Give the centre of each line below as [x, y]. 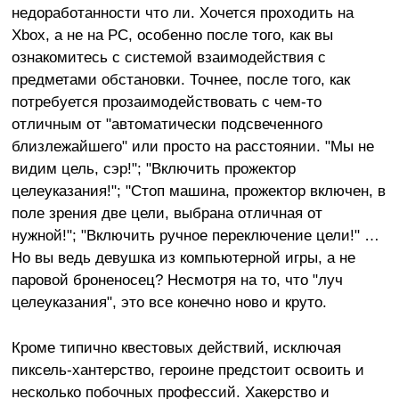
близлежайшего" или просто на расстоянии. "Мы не [192, 146]
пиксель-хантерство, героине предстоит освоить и [187, 369]
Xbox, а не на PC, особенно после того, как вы [172, 34]
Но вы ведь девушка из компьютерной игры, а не [183, 257]
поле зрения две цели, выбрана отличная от [167, 212]
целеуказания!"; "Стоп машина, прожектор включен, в [198, 190]
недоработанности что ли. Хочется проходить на [182, 12]
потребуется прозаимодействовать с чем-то [166, 101]
